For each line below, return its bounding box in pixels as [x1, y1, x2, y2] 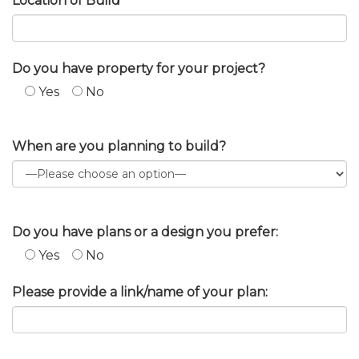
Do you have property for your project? [12, 60, 265, 76]
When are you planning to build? [12, 138, 226, 154]
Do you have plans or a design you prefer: [12, 224, 278, 240]
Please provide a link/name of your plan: [12, 284, 268, 300]
